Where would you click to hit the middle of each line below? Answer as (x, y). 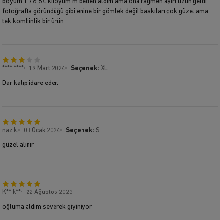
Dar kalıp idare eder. (30, 83)
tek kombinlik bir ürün (33, 21)
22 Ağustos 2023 (49, 192)
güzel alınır (18, 145)
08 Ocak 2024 (42, 130)
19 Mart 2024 (47, 68)
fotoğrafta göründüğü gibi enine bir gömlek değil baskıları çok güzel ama (105, 11)
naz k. (10, 130)
